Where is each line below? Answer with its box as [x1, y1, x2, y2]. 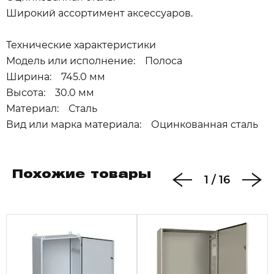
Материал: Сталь [6, 103, 97, 114]
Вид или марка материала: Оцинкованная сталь [6, 119, 258, 130]
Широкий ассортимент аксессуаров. [6, 7, 193, 19]
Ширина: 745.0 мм [6, 71, 105, 83]
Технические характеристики [6, 39, 156, 51]
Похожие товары [12, 170, 151, 180]
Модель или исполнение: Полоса [6, 55, 182, 67]
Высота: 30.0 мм [6, 87, 94, 98]
